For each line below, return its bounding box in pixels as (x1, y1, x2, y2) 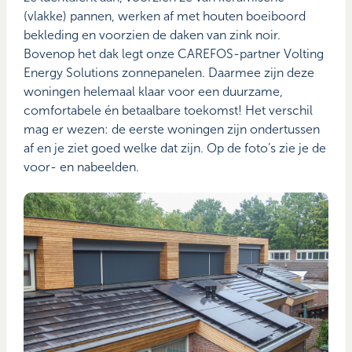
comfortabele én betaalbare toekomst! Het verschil (24, 103, 313, 119)
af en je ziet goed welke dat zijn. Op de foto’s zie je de (24, 141, 327, 156)
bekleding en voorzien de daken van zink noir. (24, 27, 281, 43)
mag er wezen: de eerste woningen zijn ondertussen (24, 122, 321, 137)
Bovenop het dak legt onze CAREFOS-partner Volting (24, 46, 324, 62)
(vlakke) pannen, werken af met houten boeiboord (24, 9, 306, 24)
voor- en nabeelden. (24, 159, 140, 175)
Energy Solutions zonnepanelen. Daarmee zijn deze (24, 65, 315, 81)
